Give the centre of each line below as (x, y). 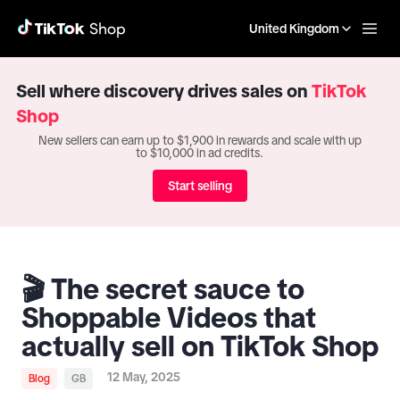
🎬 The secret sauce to (163, 289)
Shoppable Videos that (169, 318)
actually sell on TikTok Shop (200, 346)
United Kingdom (294, 29)
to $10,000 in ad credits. (200, 153)
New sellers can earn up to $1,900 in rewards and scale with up (200, 140)
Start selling (200, 186)
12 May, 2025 (144, 377)
